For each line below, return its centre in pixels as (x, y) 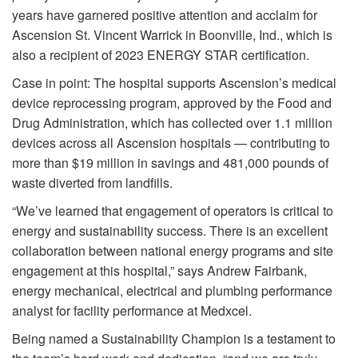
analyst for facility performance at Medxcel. (132, 311)
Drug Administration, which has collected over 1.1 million (172, 123)
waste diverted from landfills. (94, 183)
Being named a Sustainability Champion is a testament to (174, 339)
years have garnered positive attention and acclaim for (165, 15)
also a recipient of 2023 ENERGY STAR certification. (161, 55)
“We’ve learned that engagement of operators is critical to (173, 211)
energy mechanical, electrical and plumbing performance (172, 291)
